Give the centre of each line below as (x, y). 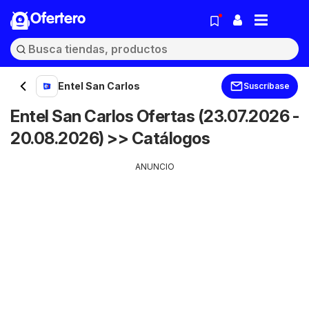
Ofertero (58, 19)
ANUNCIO (154, 167)
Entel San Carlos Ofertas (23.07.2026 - (154, 116)
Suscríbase (267, 86)
